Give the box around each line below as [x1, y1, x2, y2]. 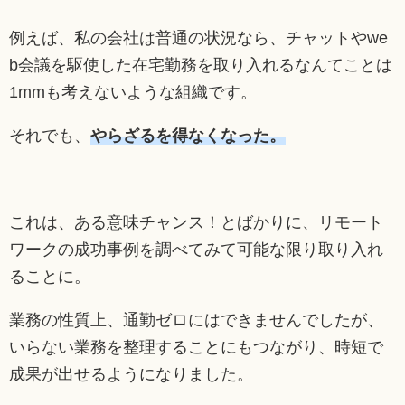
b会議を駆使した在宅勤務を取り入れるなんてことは [9, 55, 392, 74]
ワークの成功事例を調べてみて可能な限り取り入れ [9, 240, 383, 259]
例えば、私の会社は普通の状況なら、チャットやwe [9, 28, 388, 47]
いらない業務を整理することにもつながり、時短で [9, 337, 383, 356]
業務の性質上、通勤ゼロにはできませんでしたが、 [9, 310, 383, 329]
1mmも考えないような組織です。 [9, 82, 257, 101]
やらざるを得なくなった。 [90, 126, 286, 145]
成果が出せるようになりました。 [9, 364, 253, 383]
